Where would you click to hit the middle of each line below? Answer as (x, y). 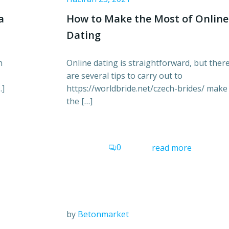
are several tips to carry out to (124, 76)
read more (172, 148)
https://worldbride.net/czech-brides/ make (147, 89)
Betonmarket (103, 214)
